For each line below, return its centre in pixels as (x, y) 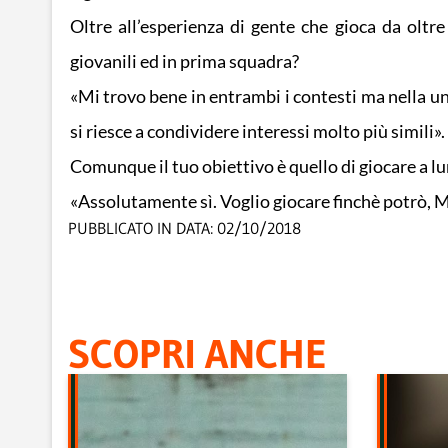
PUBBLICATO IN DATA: (140, 227)
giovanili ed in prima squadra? (184, 62)
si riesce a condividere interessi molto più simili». (257, 132)
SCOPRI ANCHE (197, 353)
